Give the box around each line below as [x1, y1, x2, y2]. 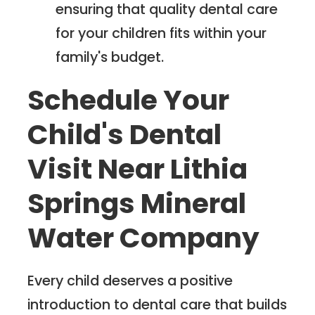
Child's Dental [27, 115, 222, 154]
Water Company [27, 218, 260, 257]
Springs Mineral [27, 184, 247, 223]
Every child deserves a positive [27, 271, 233, 291]
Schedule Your [27, 80, 230, 120]
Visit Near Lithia [27, 149, 248, 188]
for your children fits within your [56, 22, 267, 43]
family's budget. [56, 46, 165, 67]
